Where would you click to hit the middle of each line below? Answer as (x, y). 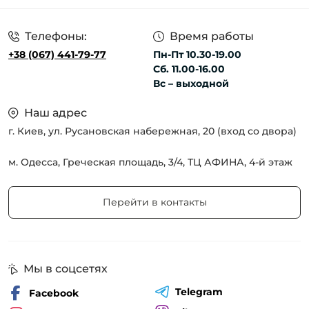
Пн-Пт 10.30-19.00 (197, 54)
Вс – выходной (191, 83)
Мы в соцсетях (66, 269)
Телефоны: (56, 36)
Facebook (54, 293)
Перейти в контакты (154, 202)
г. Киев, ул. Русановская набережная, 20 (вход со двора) (152, 131)
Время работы (212, 36)
